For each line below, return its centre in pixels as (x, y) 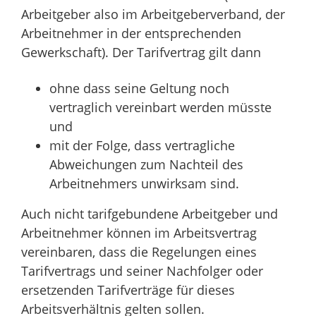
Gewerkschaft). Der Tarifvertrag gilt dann (141, 52)
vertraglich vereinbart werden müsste (160, 107)
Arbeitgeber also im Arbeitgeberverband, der (153, 14)
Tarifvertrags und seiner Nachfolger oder (142, 271)
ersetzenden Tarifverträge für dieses (128, 290)
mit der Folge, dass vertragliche (142, 145)
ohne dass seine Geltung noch (139, 88)
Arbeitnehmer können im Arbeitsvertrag (139, 232)
